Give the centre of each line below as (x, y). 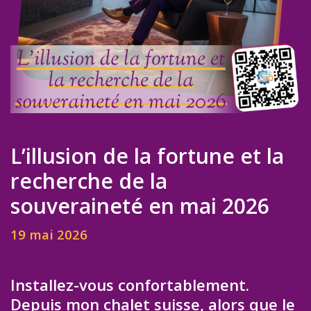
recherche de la (89, 181)
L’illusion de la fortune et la (147, 156)
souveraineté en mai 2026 (140, 206)
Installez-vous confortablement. (130, 285)
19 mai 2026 (49, 235)
